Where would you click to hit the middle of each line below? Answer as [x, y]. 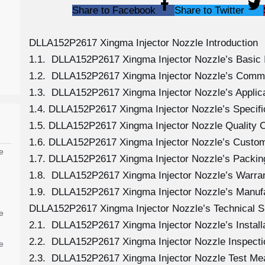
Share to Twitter [209, 10]
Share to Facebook [114, 10]
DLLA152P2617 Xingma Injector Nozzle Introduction [143, 43]
